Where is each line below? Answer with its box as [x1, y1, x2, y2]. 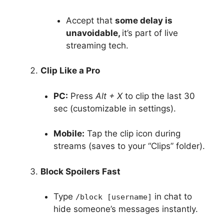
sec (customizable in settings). [53, 103, 176, 113]
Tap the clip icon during [84, 128, 180, 138]
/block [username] [75, 192, 152, 201]
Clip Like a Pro [40, 65, 100, 75]
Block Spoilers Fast [40, 166, 120, 176]
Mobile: [53, 128, 84, 138]
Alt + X [95, 90, 122, 101]
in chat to [151, 191, 192, 201]
